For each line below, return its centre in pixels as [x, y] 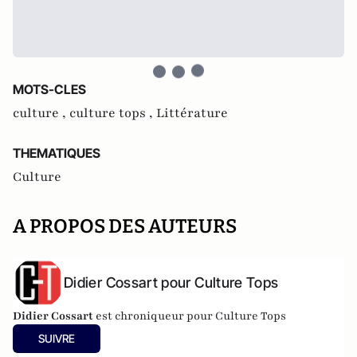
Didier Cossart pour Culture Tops [171, 282]
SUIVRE [57, 338]
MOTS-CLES [49, 89]
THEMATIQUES [57, 153]
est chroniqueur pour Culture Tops [190, 316]
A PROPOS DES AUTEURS [125, 226]
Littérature [192, 113]
